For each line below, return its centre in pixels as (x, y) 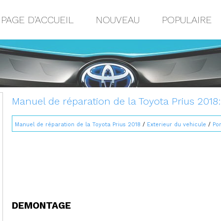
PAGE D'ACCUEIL (37, 20)
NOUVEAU (118, 20)
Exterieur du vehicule (177, 124)
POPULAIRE (187, 20)
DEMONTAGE (41, 205)
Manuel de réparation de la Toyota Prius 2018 (78, 124)
